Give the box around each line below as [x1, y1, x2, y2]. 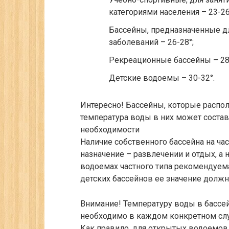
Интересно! [80, 100, 124, 110]
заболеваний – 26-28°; [109, 37, 194, 48]
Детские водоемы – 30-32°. [109, 73, 215, 83]
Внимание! [80, 199, 121, 209]
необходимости [80, 125, 140, 135]
